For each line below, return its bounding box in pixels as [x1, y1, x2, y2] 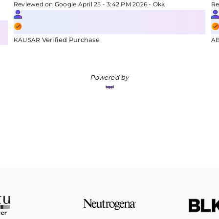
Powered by [90, 73, 129, 81]
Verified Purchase [42, 36, 100, 44]
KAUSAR [14, 36, 42, 44]
